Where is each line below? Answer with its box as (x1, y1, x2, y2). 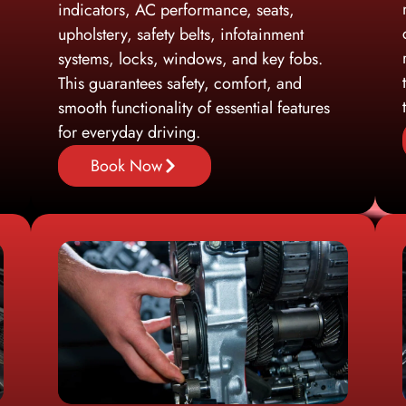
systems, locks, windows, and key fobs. (58, 46, 323, 71)
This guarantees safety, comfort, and (58, 71, 302, 95)
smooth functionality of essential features (58, 95, 330, 120)
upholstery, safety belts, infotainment (58, 22, 304, 46)
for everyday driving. (58, 120, 200, 144)
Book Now (91, 153, 162, 178)
